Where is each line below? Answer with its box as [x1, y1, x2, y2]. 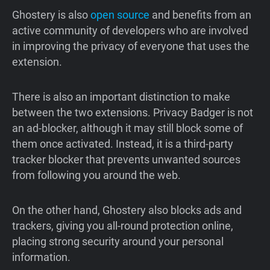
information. [12, 250, 73, 263]
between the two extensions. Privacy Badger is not [12, 105, 253, 119]
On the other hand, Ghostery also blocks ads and [12, 203, 242, 216]
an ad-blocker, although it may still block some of [12, 121, 243, 134]
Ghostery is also [12, 8, 90, 21]
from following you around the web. [12, 168, 181, 181]
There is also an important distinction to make [12, 90, 230, 103]
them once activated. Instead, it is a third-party [12, 137, 233, 150]
